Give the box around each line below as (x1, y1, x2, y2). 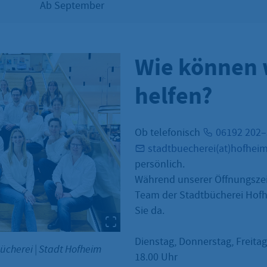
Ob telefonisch (135, 125, 203, 139)
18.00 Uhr (135, 250, 178, 264)
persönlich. (135, 157, 185, 171)
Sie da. (135, 203, 164, 218)
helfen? (135, 79, 213, 111)
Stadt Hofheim (37, 242, 101, 256)
